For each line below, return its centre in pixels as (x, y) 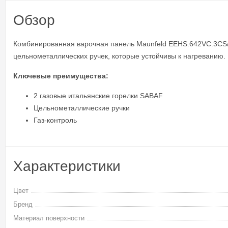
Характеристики (67, 166)
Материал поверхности (49, 218)
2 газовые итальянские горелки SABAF (98, 96)
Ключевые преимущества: (61, 76)
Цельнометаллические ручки (82, 108)
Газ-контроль (55, 120)
